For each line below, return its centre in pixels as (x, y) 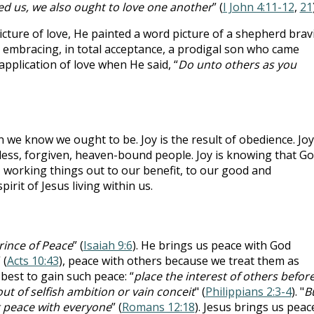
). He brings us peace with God (211, 245)
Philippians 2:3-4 (248, 291)
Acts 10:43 (33, 260)
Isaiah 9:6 (108, 245)
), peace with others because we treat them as (179, 260)
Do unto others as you (237, 64)
